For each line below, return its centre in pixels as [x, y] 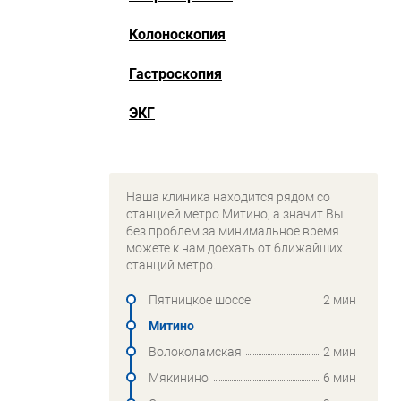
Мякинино [179, 378]
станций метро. [171, 265]
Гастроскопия [175, 74]
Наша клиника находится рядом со [228, 197]
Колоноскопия [177, 34]
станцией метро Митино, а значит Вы [235, 214]
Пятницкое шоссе [200, 300]
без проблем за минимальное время [233, 231]
